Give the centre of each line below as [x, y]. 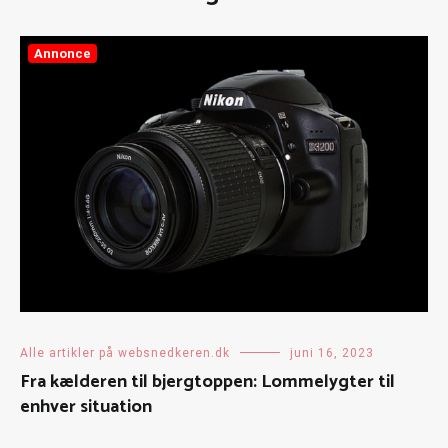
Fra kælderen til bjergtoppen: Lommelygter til [207, 381]
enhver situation [86, 406]
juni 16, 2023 [332, 352]
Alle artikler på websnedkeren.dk [125, 352]
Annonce [62, 53]
